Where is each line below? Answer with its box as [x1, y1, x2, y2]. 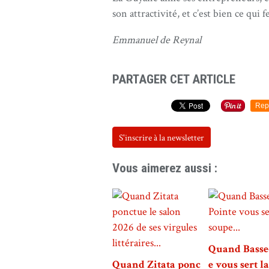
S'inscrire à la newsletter [119, 132, 204, 144]
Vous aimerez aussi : [112, 160, 217, 176]
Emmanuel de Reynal [112, 33, 201, 47]
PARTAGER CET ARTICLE [112, 71, 235, 87]
